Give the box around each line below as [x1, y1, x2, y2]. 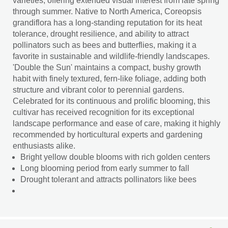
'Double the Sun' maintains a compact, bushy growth [13, 63, 201, 72]
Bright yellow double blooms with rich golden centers [20, 153, 210, 161]
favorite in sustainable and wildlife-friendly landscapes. [13, 52, 210, 61]
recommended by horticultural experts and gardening [13, 130, 203, 139]
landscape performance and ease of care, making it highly [13, 119, 220, 128]
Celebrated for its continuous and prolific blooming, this [13, 97, 210, 105]
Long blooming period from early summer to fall [20, 164, 189, 173]
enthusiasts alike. [13, 141, 75, 150]
